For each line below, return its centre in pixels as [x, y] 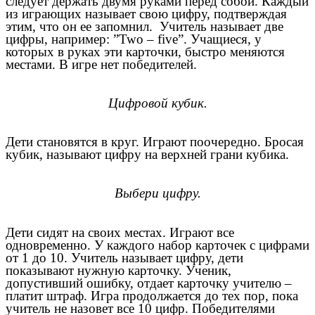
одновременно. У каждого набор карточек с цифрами [157, 245]
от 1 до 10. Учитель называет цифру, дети [124, 257]
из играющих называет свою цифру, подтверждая [146, 13]
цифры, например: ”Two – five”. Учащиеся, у [134, 39]
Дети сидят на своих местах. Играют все [120, 232]
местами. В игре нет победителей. [101, 64]
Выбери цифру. [157, 193]
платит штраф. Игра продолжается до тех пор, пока [152, 295]
